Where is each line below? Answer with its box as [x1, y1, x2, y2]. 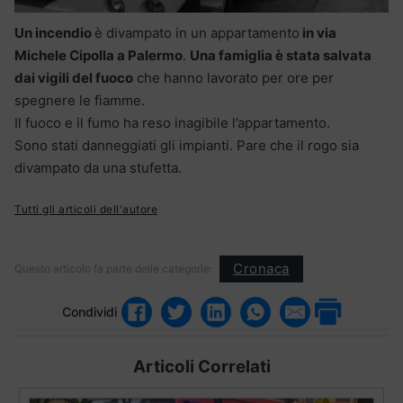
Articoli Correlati [132, 355, 271, 377]
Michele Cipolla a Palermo [14, 46, 183, 64]
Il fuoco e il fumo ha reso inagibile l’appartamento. [14, 113, 330, 131]
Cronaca [233, 260, 290, 278]
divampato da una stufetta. [14, 158, 182, 176]
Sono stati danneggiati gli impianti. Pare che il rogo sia [14, 136, 359, 154]
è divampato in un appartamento [94, 23, 300, 41]
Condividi [62, 304, 117, 320]
